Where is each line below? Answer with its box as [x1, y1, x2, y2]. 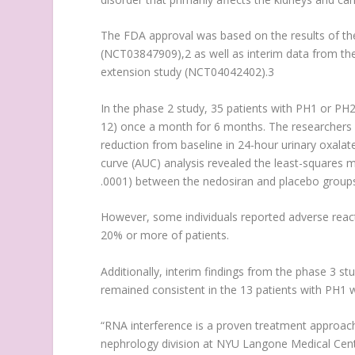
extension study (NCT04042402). [101, 64, 269, 80]
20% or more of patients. [101, 227, 230, 243]
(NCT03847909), [101, 46, 185, 62]
